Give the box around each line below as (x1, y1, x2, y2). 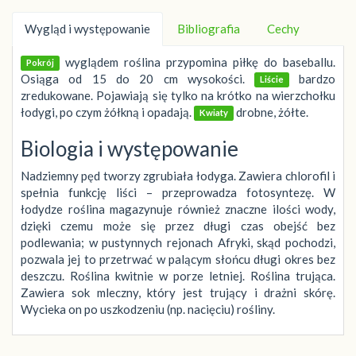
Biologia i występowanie (21, 135, 238, 161)
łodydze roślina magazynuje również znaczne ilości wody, (21, 202, 335, 216)
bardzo (288, 71, 335, 86)
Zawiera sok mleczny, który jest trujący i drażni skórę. (21, 285, 335, 300)
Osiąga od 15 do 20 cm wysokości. (21, 71, 245, 86)
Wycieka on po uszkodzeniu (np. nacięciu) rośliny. (21, 302, 275, 316)
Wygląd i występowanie (25, 21, 150, 36)
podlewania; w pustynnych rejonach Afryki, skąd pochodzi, (21, 235, 335, 250)
